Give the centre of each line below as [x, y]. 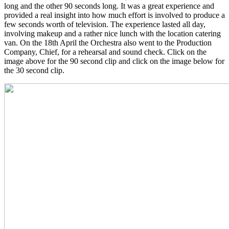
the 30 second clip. [34, 70]
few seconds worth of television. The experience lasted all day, [105, 24]
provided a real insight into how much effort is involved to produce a [114, 15]
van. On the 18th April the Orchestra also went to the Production [108, 43]
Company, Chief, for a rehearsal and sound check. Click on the [105, 52]
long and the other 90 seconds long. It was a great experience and [109, 6]
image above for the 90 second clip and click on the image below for [114, 61]
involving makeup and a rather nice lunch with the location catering [112, 33]
